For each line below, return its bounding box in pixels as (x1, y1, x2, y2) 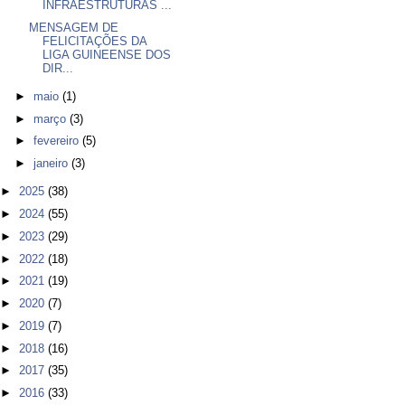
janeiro (33, 156, 71, 171)
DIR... (42, 61, 74, 75)
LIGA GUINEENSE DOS (42, 47, 172, 61)
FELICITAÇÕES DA (42, 33, 147, 48)
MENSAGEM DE (29, 20, 119, 34)
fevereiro (33, 134, 82, 148)
